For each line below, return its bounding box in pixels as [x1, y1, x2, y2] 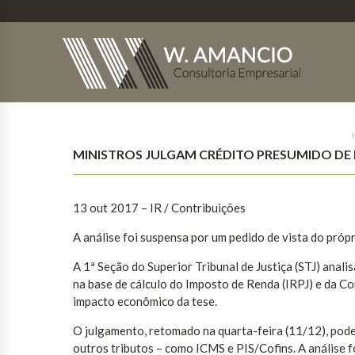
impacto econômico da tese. [73, 294, 217, 309]
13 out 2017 [73, 200, 139, 216]
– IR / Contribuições [141, 200, 246, 216]
